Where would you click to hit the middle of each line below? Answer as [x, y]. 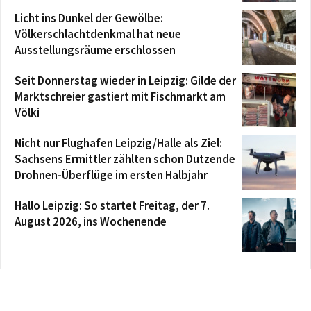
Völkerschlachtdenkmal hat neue [98, 34]
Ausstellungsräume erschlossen [95, 50]
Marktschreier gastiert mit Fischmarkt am [120, 97]
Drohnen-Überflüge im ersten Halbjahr [111, 175]
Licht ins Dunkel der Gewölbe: [89, 18]
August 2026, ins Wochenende [91, 222]
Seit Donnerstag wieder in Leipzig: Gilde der [125, 81]
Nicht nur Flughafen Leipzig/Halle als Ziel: [118, 143]
